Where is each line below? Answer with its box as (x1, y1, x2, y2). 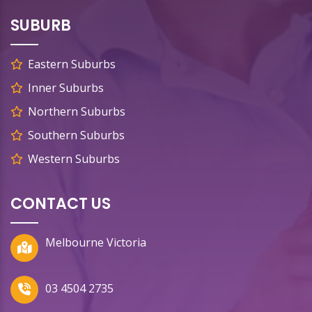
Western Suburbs (28, 151, 120, 167)
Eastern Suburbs (28, 56, 116, 72)
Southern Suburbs (28, 127, 125, 143)
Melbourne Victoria (45, 235, 146, 251)
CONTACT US (10, 193, 111, 215)
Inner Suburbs (28, 80, 104, 96)
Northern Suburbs (28, 104, 125, 120)
